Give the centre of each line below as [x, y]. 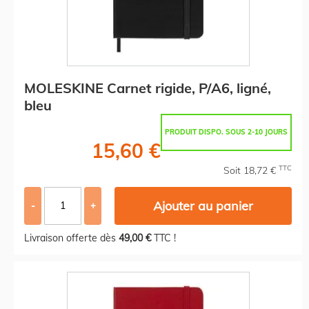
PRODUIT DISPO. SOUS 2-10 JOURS [226, 132]
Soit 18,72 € [251, 170]
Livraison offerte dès [71, 238]
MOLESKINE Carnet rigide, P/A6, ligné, [148, 88]
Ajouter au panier [203, 206]
